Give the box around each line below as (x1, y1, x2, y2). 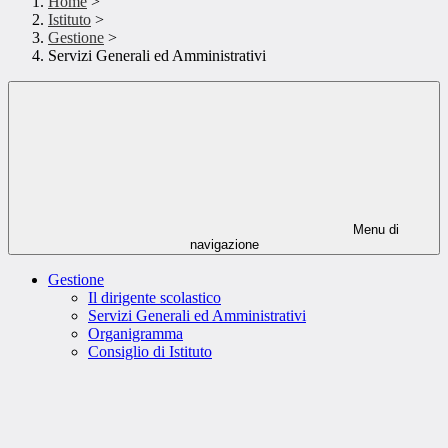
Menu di (349, 222, 399, 238)
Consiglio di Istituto (88, 343, 212, 361)
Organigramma (88, 325, 183, 343)
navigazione (189, 237, 259, 253)
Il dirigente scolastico (88, 289, 221, 307)
